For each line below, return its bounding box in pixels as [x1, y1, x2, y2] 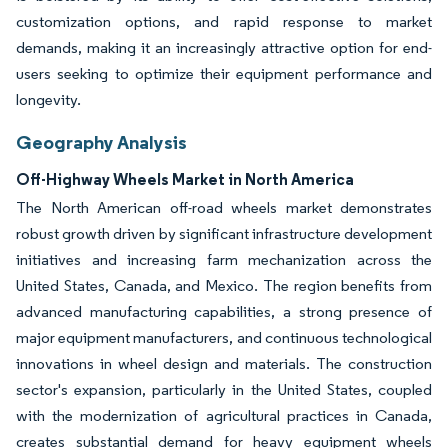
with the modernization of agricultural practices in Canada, [16, 405, 432, 425]
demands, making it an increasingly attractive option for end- [16, 37, 432, 57]
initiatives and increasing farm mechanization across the [16, 249, 432, 269]
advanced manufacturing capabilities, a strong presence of [16, 301, 432, 321]
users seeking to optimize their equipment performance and [16, 63, 432, 83]
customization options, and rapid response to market [16, 11, 432, 31]
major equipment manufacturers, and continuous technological [16, 327, 432, 347]
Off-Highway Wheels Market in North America [16, 168, 354, 189]
